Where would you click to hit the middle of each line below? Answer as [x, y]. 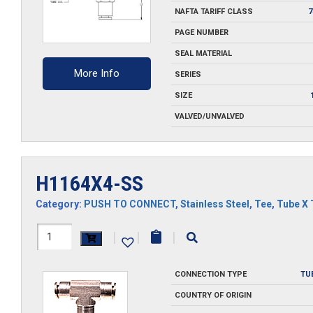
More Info [97, 74]
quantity [59, 284]
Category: [60, 204]
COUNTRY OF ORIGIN [213, 295]
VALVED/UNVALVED [209, 117]
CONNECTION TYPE [210, 274]
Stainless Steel [215, 204]
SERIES [188, 75]
